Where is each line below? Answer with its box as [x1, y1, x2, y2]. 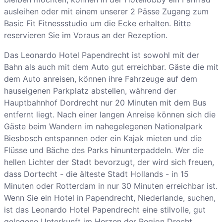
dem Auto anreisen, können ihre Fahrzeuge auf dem [3, 74, 197, 84]
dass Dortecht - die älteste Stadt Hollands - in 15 [3, 169, 189, 179]
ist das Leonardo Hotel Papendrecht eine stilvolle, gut [3, 205, 206, 215]
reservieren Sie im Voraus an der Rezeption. [3, 30, 167, 41]
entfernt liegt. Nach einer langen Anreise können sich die [3, 110, 216, 120]
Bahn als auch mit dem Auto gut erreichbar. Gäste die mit [3, 62, 219, 72]
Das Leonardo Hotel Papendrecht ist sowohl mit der [3, 50, 199, 60]
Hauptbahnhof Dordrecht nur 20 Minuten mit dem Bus [3, 98, 206, 108]
